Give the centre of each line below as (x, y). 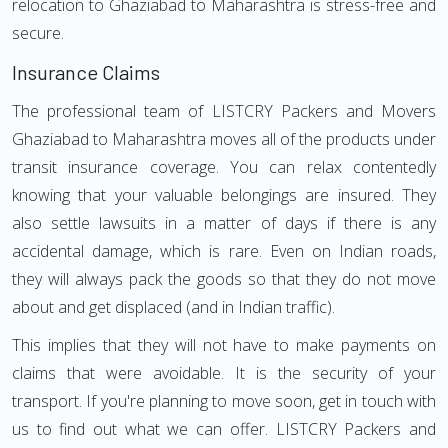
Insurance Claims (86, 72)
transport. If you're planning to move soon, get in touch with (224, 401)
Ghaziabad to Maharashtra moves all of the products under (224, 139)
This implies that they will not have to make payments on (224, 345)
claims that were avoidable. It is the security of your (224, 373)
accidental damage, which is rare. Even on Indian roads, (224, 251)
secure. (38, 33)
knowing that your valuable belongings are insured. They (224, 195)
